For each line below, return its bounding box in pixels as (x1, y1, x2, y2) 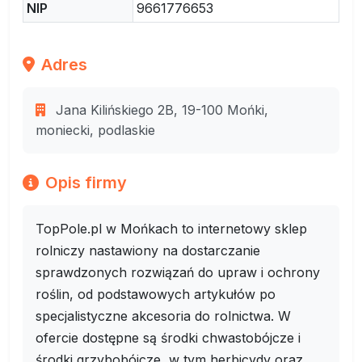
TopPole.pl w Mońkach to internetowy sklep (36, 221, 307, 237)
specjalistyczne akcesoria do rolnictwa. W (36, 308, 291, 324)
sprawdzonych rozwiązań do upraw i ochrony (36, 264, 320, 280)
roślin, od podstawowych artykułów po (36, 286, 276, 302)
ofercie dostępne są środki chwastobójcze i (36, 330, 301, 346)
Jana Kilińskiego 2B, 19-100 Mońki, (52, 102, 268, 118)
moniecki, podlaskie (36, 122, 155, 138)
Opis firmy (45, 173, 127, 192)
